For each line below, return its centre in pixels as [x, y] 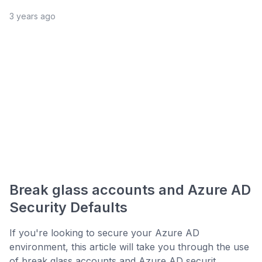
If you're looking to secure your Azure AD [104, 233]
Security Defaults [68, 208]
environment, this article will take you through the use [129, 247]
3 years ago [32, 16]
